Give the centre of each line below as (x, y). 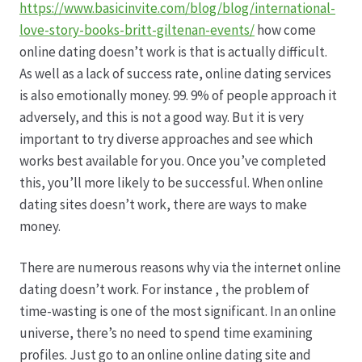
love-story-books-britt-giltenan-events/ (137, 29)
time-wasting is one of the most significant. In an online (178, 311)
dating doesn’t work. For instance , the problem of (165, 289)
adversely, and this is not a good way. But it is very (162, 117)
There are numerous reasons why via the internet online (181, 267)
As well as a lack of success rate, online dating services (176, 73)
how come (286, 29)
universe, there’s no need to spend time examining (166, 333)
